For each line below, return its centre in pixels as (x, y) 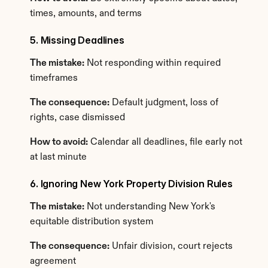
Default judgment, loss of (164, 103)
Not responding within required (153, 63)
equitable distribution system (92, 222)
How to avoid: (59, 142)
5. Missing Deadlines (77, 40)
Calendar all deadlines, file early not (165, 142)
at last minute (58, 157)
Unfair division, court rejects (171, 246)
